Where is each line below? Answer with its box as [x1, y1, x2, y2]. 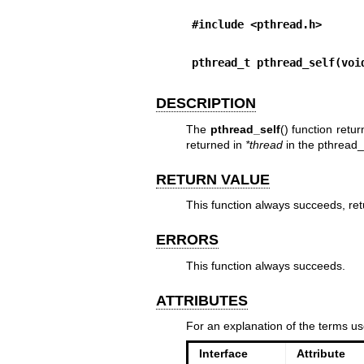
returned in [185, 137, 245, 151]
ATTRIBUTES [156, 292, 248, 309]
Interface [198, 347, 248, 361]
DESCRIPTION [156, 95, 256, 111]
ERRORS [156, 232, 219, 248]
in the [282, 137, 318, 151]
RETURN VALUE [156, 171, 270, 188]
